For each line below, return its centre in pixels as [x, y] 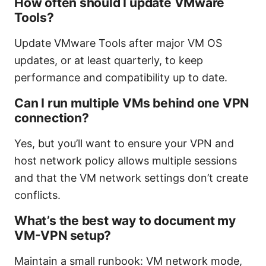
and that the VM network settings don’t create [131, 178]
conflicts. [37, 195]
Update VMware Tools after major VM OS [118, 43]
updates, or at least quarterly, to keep [109, 61]
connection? [52, 118]
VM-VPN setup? [63, 236]
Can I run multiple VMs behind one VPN [132, 103]
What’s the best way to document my [125, 221]
